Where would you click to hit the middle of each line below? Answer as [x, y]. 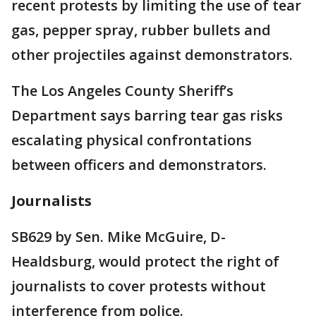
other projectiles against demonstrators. [152, 55]
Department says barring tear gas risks [147, 116]
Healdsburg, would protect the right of [145, 262]
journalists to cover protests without [139, 286]
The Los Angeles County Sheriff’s [122, 91]
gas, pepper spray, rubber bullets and [141, 30]
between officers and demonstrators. [139, 165]
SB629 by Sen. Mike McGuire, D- [119, 237]
